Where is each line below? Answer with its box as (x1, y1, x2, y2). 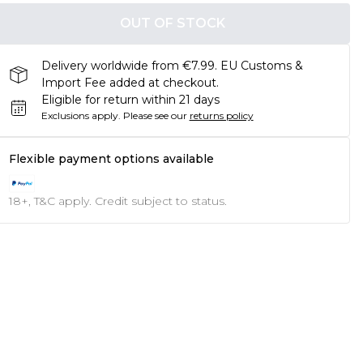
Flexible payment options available (8, 152, 214, 166)
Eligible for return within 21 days (41, 92, 220, 107)
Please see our (122, 109, 187, 122)
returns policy (189, 109, 254, 122)
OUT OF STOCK (119, 15, 225, 31)
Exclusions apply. (41, 109, 121, 122)
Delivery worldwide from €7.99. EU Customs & (41, 58, 303, 73)
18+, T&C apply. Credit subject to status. (8, 194, 227, 208)
